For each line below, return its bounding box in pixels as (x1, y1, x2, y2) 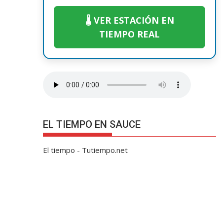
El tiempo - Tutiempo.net (43, 145, 128, 155)
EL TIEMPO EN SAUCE (43, 118, 141, 130)
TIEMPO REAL (99, 28, 160, 40)
